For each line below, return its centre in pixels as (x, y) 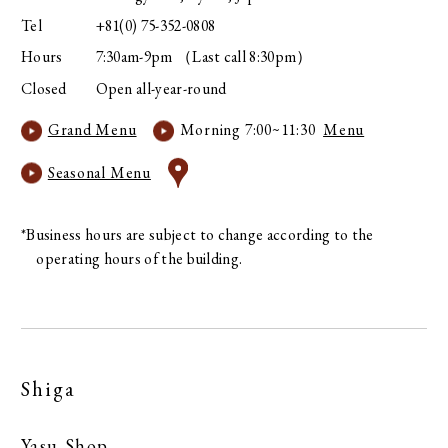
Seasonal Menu (99, 172)
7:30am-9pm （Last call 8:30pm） (204, 57)
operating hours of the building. (139, 258)
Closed (43, 88)
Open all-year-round (161, 88)
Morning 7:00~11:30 (251, 130)
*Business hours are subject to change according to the (197, 234)
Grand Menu (92, 130)
